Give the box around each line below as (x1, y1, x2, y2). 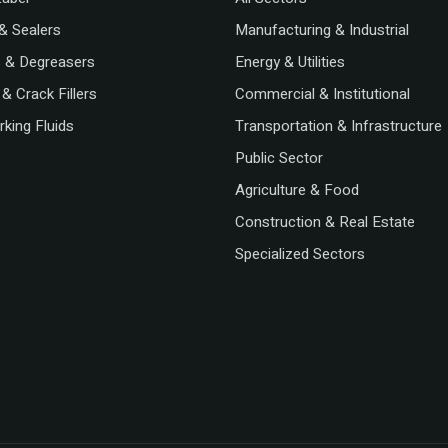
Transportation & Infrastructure (235, 115, 443, 138)
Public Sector (235, 147, 324, 170)
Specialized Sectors (235, 243, 366, 266)
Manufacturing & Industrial (235, 19, 410, 42)
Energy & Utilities (235, 51, 346, 74)
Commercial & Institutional (235, 83, 411, 106)
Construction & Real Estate (235, 211, 416, 234)
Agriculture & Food (235, 179, 360, 202)
